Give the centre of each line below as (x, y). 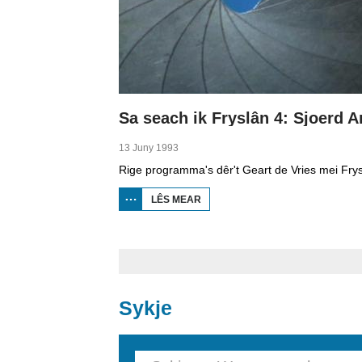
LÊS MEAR (176, 200)
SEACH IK (225, 211)
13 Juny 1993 (149, 148)
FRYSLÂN (224, 222)
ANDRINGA (228, 245)
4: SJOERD (227, 234)
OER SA (220, 200)
